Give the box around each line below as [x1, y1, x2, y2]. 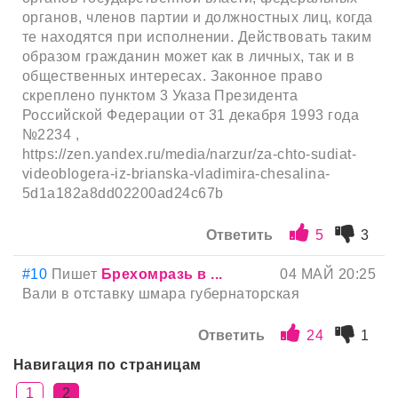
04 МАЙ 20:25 [280, 266, 376, 282]
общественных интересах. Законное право [22, 68, 323, 84]
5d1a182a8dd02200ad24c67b [22, 185, 224, 201]
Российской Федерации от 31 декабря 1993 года [22, 107, 360, 123]
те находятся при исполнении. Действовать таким [22, 28, 372, 44]
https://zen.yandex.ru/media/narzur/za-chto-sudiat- [22, 146, 357, 162]
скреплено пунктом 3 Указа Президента [22, 87, 298, 103]
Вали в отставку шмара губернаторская [22, 285, 300, 301]
